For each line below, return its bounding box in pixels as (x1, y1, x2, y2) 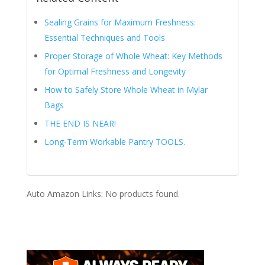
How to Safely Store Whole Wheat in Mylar (44, 84, 208, 96)
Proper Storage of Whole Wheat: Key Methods (44, 50, 222, 62)
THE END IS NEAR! (44, 118, 116, 130)
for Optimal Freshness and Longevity (44, 66, 186, 77)
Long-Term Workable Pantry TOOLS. (44, 136, 185, 148)
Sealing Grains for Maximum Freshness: (44, 17, 196, 28)
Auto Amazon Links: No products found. (26, 188, 180, 200)
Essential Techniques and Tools (44, 32, 165, 44)
